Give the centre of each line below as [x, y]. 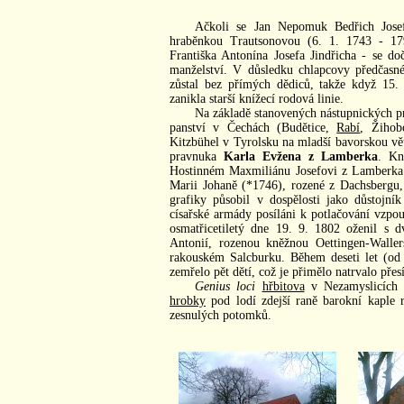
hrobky [188, 300]
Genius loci [225, 286]
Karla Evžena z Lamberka [301, 156]
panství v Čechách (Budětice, [253, 127]
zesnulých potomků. [220, 315]
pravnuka [197, 156]
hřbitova [283, 286]
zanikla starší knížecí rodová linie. [257, 98]
